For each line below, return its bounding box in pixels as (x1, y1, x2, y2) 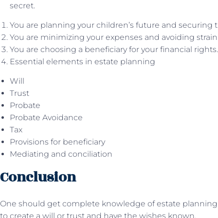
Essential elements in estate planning (10, 57, 155, 66)
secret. (10, 1, 35, 10)
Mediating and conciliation (10, 149, 112, 159)
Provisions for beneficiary (10, 137, 105, 146)
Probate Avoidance (10, 113, 83, 122)
